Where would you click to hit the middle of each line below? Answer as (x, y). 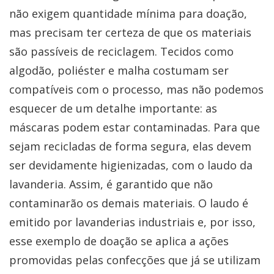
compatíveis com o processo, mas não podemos (136, 89)
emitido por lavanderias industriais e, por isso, (132, 222)
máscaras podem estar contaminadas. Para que (135, 127)
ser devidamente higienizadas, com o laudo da (131, 165)
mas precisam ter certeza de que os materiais (130, 32)
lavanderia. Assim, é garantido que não (111, 184)
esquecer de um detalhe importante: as (113, 108)
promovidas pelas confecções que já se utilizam (135, 260)
